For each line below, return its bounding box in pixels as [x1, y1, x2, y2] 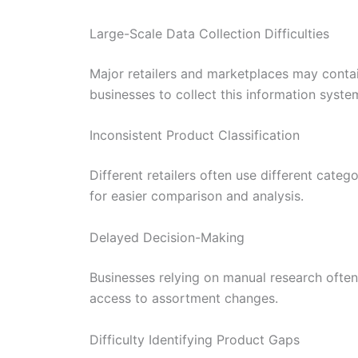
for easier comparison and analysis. [89, 188, 304, 205]
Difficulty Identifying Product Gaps [89, 331, 300, 348]
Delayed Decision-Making [89, 229, 245, 245]
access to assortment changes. [89, 289, 278, 306]
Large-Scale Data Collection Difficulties [89, 25, 329, 42]
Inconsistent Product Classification [89, 127, 300, 144]
